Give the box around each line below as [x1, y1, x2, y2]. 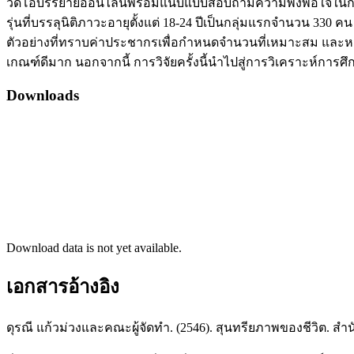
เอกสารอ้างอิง [6, 276, 119, 297]
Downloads [6, 87, 79, 104]
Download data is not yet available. [6, 240, 182, 254]
